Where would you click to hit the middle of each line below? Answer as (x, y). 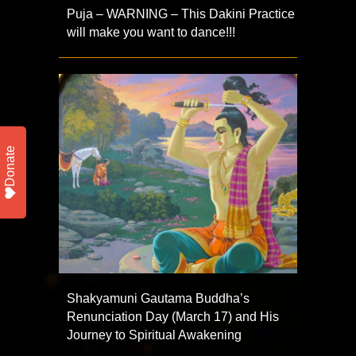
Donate (10, 166)
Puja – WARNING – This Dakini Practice (181, 14)
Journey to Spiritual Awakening (154, 335)
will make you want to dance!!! (151, 33)
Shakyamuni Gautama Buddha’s (158, 298)
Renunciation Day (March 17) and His (173, 317)
